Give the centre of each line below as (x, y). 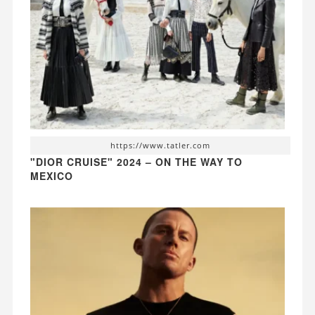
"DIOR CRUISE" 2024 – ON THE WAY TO (136, 161)
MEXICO (51, 175)
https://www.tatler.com (160, 145)
